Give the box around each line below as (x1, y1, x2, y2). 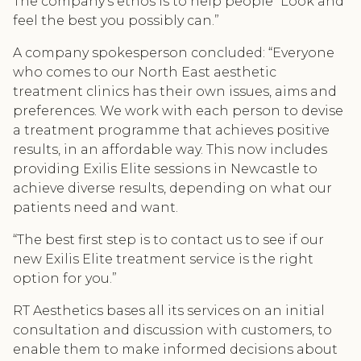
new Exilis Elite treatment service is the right (13, 251, 313, 267)
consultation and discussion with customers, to (13, 322, 332, 338)
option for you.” (13, 271, 117, 286)
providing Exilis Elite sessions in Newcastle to (13, 161, 317, 176)
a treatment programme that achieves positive (13, 122, 330, 138)
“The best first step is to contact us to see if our (13, 232, 324, 247)
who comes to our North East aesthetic (13, 64, 276, 80)
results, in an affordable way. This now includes (13, 142, 327, 157)
